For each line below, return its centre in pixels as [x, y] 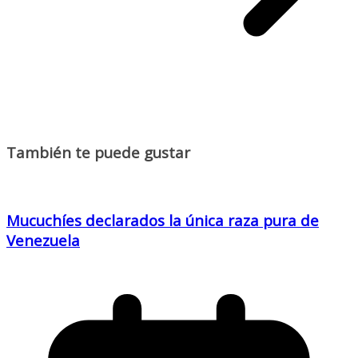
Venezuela [43, 240]
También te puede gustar [98, 153]
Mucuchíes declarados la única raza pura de [163, 220]
